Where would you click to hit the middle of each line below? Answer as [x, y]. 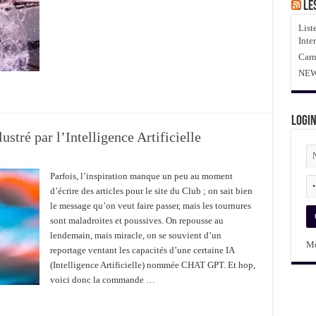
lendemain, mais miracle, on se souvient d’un [135, 235]
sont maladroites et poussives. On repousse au [136, 220]
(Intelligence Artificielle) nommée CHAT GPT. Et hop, [152, 265]
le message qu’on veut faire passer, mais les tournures [150, 206]
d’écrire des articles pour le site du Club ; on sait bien [151, 191]
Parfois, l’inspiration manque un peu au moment [141, 176]
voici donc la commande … [102, 280]
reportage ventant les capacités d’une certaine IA [142, 250]
